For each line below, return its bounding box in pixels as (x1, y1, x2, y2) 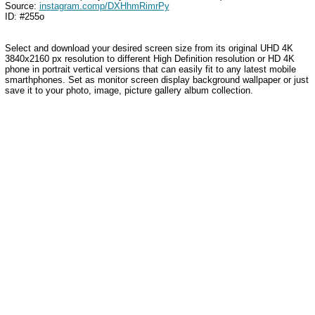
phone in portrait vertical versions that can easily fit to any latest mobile (4, 63, 296, 75)
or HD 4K (257, 53, 295, 64)
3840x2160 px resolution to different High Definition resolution (4, 53, 257, 64)
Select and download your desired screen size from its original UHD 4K (4, 42, 293, 53)
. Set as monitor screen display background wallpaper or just (62, 74, 309, 85)
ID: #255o (4, 11, 44, 22)
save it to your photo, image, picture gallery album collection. (4, 84, 253, 96)
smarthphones (4, 74, 63, 85)
